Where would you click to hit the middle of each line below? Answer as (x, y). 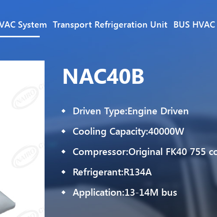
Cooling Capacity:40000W (128, 131)
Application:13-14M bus (125, 192)
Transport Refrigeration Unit (110, 24)
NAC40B (103, 75)
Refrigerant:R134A (112, 171)
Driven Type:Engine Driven (131, 110)
